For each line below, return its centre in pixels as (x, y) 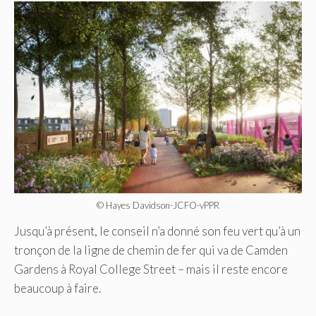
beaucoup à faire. (57, 288)
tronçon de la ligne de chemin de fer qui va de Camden (151, 250)
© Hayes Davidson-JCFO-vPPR (158, 205)
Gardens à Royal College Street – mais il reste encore (151, 269)
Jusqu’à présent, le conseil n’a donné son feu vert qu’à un (157, 231)
